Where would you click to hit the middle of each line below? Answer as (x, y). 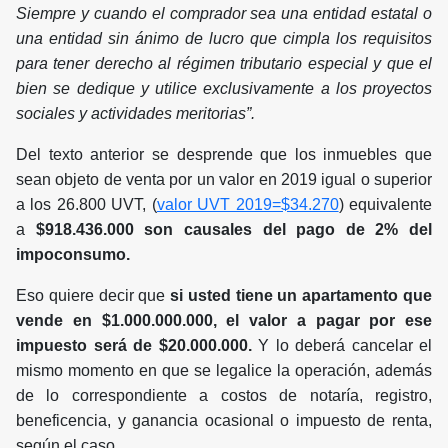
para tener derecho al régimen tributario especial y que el (224, 64)
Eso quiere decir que (91, 296)
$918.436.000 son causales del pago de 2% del (233, 230)
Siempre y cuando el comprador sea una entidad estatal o (224, 14)
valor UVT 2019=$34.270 (247, 205)
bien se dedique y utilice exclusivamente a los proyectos (224, 89)
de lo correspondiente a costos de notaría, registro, (224, 396)
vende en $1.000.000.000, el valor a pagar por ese (224, 321)
